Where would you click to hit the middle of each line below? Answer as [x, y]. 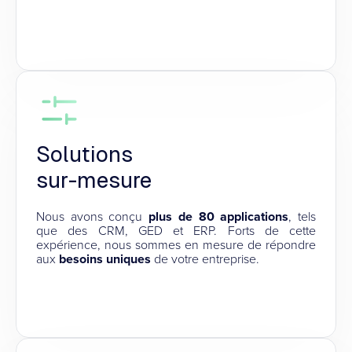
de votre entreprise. [205, 259]
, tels [302, 216]
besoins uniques [105, 259]
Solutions [84, 154]
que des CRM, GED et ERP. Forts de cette [176, 231]
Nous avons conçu [93, 216]
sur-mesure [94, 180]
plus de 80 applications [219, 216]
